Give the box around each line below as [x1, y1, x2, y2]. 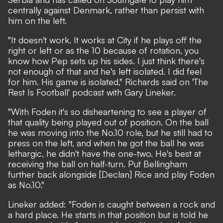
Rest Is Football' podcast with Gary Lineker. [8, 86, 176, 98]
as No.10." [8, 179, 44, 190]
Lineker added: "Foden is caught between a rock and [8, 198, 215, 210]
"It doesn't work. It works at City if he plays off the [8, 34, 202, 45]
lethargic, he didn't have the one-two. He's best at [8, 147, 201, 159]
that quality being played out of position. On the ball [8, 116, 209, 127]
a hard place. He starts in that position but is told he [8, 209, 208, 220]
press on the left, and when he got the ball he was [8, 137, 204, 148]
